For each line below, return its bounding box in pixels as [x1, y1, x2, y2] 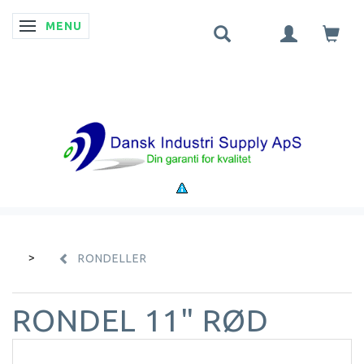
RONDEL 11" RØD [12, 302, 269, 337]
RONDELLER [78, 251, 147, 265]
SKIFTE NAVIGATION [30, 20, 152, 34]
